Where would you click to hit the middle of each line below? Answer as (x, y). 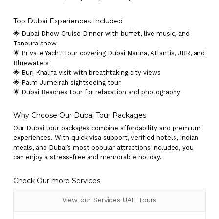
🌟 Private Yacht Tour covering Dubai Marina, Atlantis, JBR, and (109, 53)
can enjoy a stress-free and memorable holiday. (87, 157)
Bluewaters (31, 63)
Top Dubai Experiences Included (68, 21)
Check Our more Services (56, 181)
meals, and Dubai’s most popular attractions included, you (103, 147)
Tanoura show (35, 43)
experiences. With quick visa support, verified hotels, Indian (106, 138)
